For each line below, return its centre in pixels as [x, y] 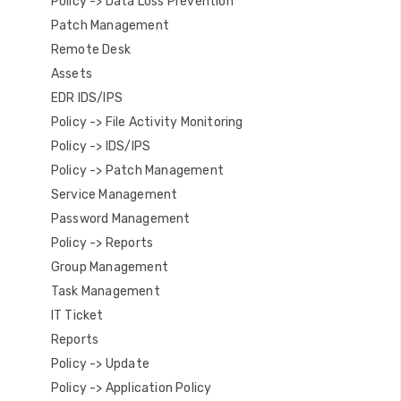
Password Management [120, 219]
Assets [72, 74]
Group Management [110, 267]
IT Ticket [77, 316]
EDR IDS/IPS [87, 98]
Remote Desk [91, 50]
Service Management [114, 195]
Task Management [105, 291]
